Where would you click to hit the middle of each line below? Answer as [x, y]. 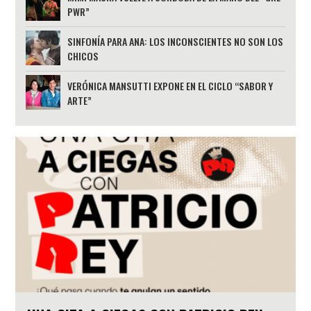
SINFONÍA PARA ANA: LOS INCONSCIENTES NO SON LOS [176, 41]
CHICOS [83, 56]
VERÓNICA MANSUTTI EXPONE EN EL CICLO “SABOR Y [170, 85]
